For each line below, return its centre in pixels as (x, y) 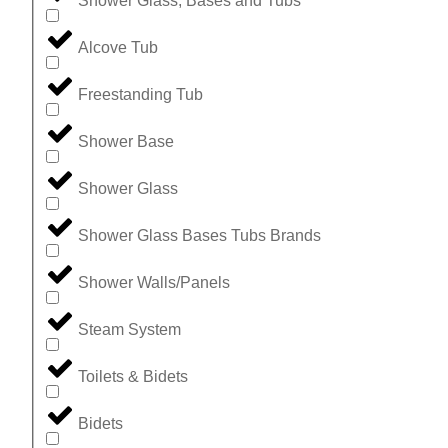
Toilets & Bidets (133, 377)
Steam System (129, 330)
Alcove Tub (118, 48)
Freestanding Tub (140, 95)
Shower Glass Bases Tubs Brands (199, 236)
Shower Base (126, 142)
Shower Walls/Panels (154, 283)
